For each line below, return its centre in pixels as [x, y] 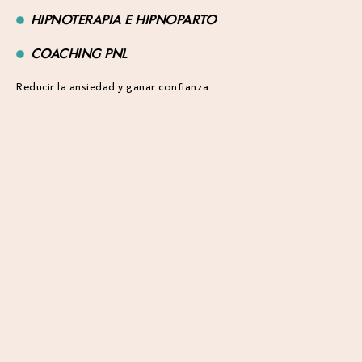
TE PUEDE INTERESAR [181, 173]
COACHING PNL [79, 53]
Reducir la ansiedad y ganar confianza [113, 86]
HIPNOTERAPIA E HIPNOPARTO [123, 19]
